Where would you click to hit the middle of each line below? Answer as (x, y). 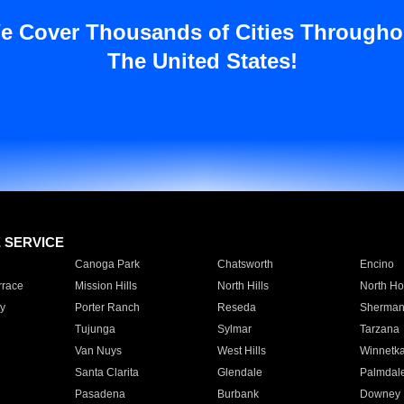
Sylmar (234, 329)
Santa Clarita (106, 372)
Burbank (238, 394)
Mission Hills (106, 286)
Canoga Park (107, 264)
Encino (376, 264)
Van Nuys (98, 351)
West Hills (241, 351)
